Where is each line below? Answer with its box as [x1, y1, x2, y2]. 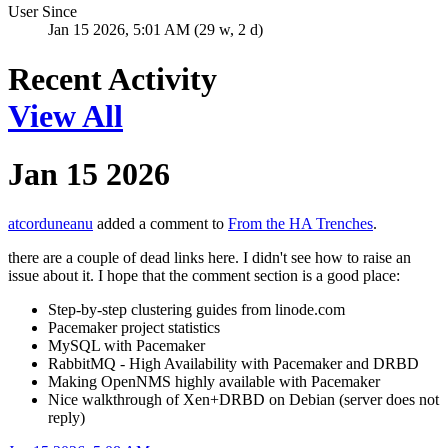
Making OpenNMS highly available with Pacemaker [48, 372, 380, 390]
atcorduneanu [8, 214, 93, 232]
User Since [8, 3, 77, 21]
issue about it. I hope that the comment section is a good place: [8, 266, 400, 284]
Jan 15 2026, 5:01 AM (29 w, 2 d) [48, 21, 263, 39]
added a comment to [93, 214, 228, 232]
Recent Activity [8, 60, 217, 97]
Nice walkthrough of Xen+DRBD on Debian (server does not [48, 390, 439, 408]
